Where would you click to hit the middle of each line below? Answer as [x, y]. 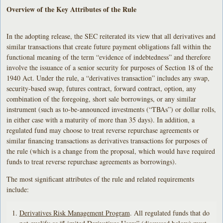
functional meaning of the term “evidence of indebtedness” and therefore [109, 57]
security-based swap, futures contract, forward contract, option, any [102, 88]
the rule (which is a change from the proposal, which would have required [111, 151]
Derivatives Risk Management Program [74, 213]
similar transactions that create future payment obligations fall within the [109, 46]
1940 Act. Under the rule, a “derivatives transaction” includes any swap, [108, 78]
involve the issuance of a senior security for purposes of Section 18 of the [110, 67]
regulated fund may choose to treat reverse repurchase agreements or [103, 130]
